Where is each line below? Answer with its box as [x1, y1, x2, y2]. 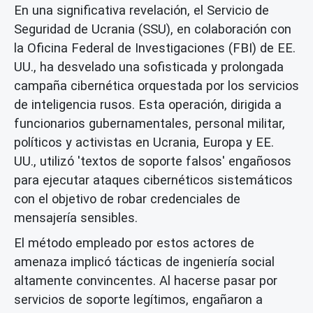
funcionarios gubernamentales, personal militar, [14, 115, 285, 131]
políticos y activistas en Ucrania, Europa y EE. [14, 134, 274, 150]
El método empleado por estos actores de [14, 235, 254, 250]
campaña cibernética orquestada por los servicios [14, 78, 299, 93]
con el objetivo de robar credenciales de [14, 191, 240, 206]
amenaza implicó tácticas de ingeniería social [14, 254, 275, 269]
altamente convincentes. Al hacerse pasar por [14, 272, 277, 288]
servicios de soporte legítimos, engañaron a [14, 291, 263, 307]
